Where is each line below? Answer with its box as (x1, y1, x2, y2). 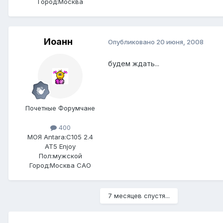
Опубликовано (108, 38, 156, 46)
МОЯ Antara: (27, 132, 66, 141)
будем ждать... (108, 59, 159, 68)
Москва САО (50, 161, 91, 169)
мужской (52, 151, 82, 160)
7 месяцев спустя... (108, 191, 170, 200)
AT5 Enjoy (45, 142, 76, 150)
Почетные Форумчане (25, 104, 95, 112)
